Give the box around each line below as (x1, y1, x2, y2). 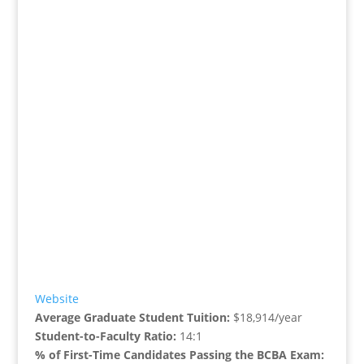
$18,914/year (232, 310, 302, 326)
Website (34, 291, 79, 307)
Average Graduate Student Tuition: (34, 310, 233, 326)
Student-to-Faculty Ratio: (34, 328, 180, 344)
